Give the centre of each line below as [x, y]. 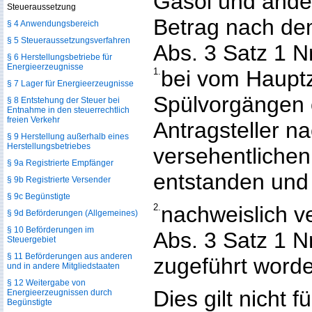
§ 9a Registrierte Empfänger [60, 163]
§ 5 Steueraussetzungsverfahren [69, 40]
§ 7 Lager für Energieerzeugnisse [70, 84]
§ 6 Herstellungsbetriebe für [60, 57]
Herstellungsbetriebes [49, 146]
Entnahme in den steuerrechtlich [68, 110]
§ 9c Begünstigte [39, 196]
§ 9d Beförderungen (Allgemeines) [72, 213]
